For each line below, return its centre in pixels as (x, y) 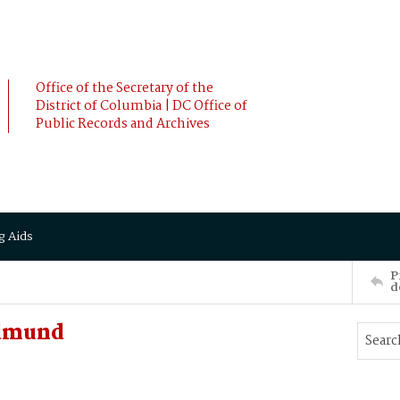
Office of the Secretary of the (125, 88)
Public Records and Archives (123, 124)
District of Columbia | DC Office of (142, 106)
